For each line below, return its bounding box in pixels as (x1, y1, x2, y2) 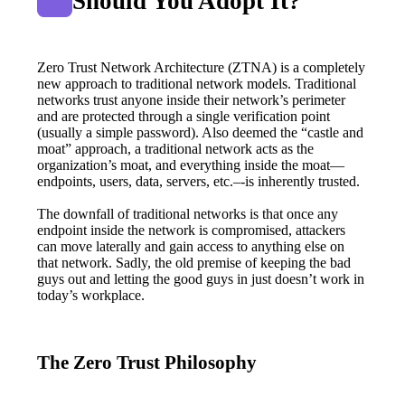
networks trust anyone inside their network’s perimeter (37, 91, 346, 108)
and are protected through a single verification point (37, 108, 331, 124)
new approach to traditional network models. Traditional (37, 75, 357, 91)
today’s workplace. (37, 287, 146, 303)
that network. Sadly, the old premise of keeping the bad (37, 254, 352, 270)
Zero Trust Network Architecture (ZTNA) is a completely (37, 59, 366, 75)
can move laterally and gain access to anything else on (37, 238, 345, 254)
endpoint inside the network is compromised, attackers (37, 221, 346, 238)
